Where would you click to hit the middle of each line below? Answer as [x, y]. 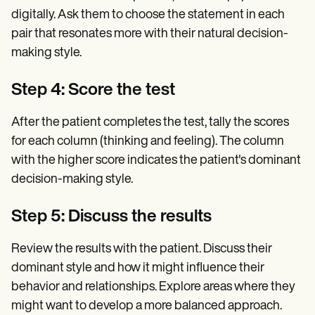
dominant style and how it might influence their [138, 268]
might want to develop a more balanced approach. [147, 306]
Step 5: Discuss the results [111, 217]
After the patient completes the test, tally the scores [150, 122]
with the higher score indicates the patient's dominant [156, 160]
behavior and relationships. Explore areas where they [153, 287]
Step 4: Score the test [93, 90]
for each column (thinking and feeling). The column [148, 141]
